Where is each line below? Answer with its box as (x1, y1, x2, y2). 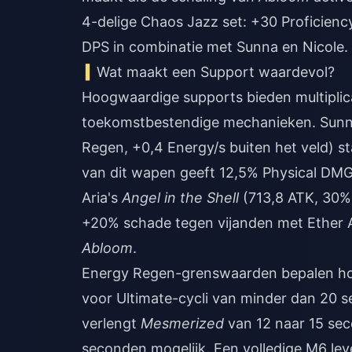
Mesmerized (141, 315, 224, 332)
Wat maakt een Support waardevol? (97, 64, 335, 80)
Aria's (82, 189, 122, 206)
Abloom (82, 240, 133, 256)
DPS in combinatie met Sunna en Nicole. (82, 38, 348, 55)
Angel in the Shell (122, 189, 239, 206)
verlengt (82, 315, 141, 332)
